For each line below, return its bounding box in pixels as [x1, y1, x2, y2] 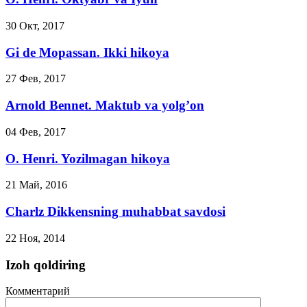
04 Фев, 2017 [5, 125, 66, 138]
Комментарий [5, 285, 70, 297]
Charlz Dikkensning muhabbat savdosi [5, 204, 225, 219]
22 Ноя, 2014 [5, 232, 65, 244]
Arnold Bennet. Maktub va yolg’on [5, 98, 204, 113]
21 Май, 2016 [5, 179, 67, 191]
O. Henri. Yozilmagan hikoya [5, 151, 170, 166]
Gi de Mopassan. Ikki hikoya [5, 45, 169, 60]
